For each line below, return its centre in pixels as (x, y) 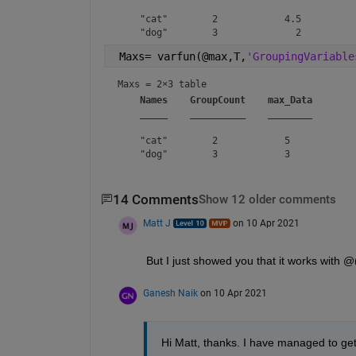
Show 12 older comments (267, 199)
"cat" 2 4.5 (217, 19)
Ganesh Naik (170, 293)
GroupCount (217, 100)
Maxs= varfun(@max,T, (179, 56)
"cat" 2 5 (215, 140)
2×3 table (181, 84)
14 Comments (155, 199)
